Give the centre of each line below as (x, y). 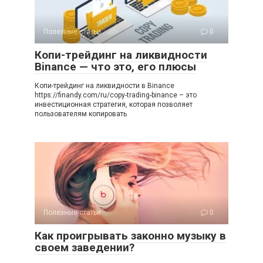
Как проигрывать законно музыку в (130, 235)
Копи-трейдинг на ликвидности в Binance (104, 85)
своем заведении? (85, 247)
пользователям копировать (81, 114)
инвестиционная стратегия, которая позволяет (114, 104)
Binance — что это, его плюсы (115, 66)
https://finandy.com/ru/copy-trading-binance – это (116, 95)
